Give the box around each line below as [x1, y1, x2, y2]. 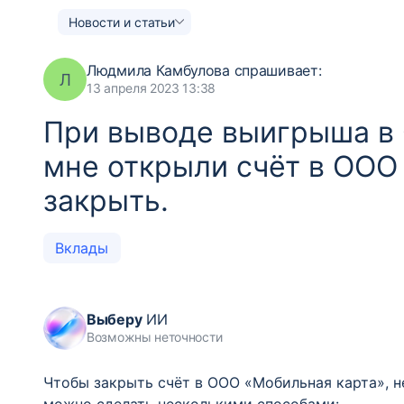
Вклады [55, 239, 109, 257]
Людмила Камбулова [87, 61, 234, 79]
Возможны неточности [87, 329, 223, 344]
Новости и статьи [69, 14, 175, 30]
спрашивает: [234, 61, 322, 79]
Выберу [87, 310, 142, 328]
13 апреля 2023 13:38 [87, 80, 216, 96]
